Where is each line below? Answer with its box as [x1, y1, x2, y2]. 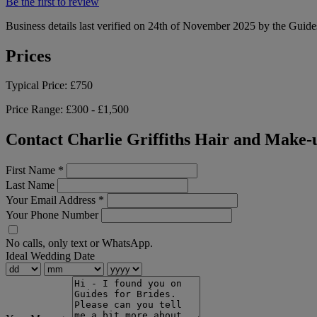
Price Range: [6, 103, 66, 116]
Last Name [6, 179, 54, 192]
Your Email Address [6, 194, 98, 207]
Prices [6, 46, 51, 65]
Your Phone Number [6, 209, 98, 221]
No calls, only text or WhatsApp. [6, 237, 153, 250]
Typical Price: [6, 79, 70, 92]
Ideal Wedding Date [6, 250, 95, 263]
